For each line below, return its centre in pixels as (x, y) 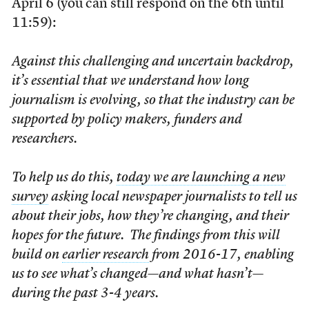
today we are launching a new (201, 178)
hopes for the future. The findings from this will (146, 236)
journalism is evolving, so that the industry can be (153, 100)
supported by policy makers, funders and (127, 120)
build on (37, 255)
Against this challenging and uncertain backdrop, (152, 62)
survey (30, 197)
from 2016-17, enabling (221, 255)
